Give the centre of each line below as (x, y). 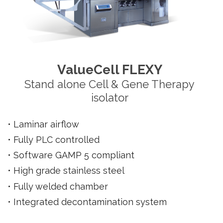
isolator (110, 97)
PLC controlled (67, 139)
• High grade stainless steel (66, 170)
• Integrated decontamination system (87, 202)
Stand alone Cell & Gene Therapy (110, 84)
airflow (64, 124)
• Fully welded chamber (57, 186)
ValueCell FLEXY (110, 69)
